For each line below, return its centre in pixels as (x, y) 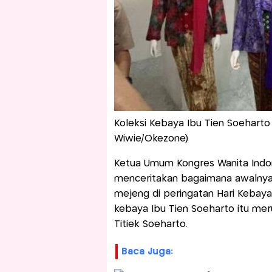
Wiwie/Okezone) (151, 139)
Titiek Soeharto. (151, 225)
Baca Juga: (147, 252)
